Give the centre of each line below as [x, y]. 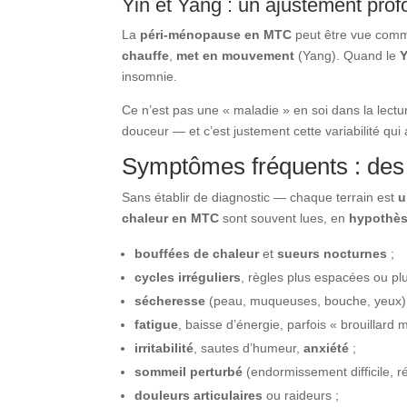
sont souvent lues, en [284, 218]
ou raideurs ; [301, 395]
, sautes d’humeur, [249, 347]
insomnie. [150, 76]
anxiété [327, 347]
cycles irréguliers [188, 277]
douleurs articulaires [199, 395]
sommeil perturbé [189, 371]
